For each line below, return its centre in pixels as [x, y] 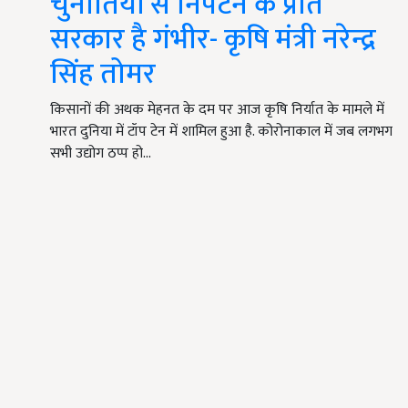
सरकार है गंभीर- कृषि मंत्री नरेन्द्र [213, 40]
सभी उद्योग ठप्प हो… [101, 154]
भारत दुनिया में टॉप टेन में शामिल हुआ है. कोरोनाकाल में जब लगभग [221, 132]
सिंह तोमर [103, 75]
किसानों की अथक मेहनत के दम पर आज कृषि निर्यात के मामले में [217, 110]
